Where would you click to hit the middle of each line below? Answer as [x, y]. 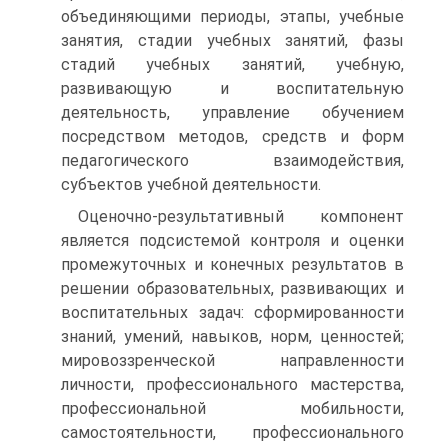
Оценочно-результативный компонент [241, 216]
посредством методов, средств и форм [232, 136]
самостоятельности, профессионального [232, 432]
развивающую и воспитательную [232, 88]
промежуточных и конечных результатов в [232, 264]
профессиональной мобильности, [232, 408]
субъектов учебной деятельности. [191, 184]
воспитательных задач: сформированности [232, 312]
